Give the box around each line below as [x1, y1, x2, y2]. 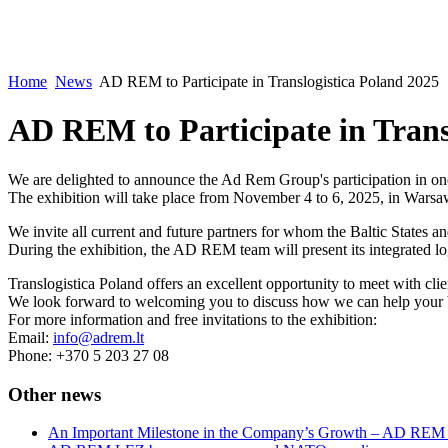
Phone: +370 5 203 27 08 [8, 346, 169, 364]
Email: [8, 328, 53, 346]
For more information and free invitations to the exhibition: [8, 310, 377, 328]
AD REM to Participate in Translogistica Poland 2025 [96, 73, 439, 90]
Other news [8, 383, 101, 405]
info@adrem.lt [53, 328, 144, 346]
